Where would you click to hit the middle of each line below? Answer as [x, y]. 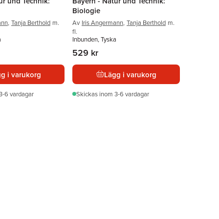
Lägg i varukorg [130, 74]
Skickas [88, 94]
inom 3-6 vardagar [124, 94]
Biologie [86, 11]
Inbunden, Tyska [94, 39]
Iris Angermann [102, 22]
